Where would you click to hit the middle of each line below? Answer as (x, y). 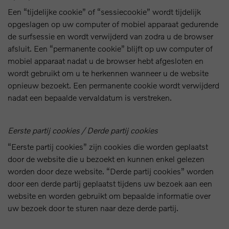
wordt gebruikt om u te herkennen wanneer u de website (108, 73)
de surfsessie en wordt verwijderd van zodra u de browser (110, 36)
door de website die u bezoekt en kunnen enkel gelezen (106, 159)
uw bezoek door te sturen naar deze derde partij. (93, 208)
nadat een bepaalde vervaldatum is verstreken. (90, 97)
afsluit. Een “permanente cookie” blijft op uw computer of (110, 48)
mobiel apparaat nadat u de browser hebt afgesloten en (106, 61)
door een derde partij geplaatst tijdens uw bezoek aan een (110, 183)
